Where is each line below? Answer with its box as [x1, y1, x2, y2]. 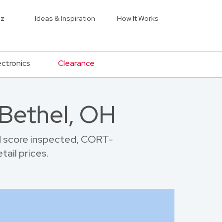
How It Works [117, 14, 159, 23]
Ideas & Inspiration [35, 14, 95, 23]
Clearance [58, 58, 95, 68]
